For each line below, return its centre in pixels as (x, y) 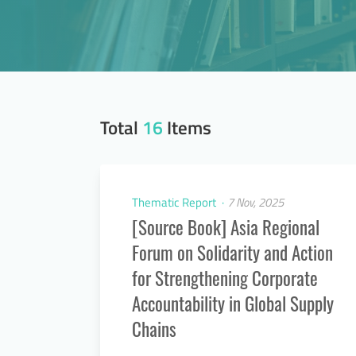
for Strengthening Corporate (225, 278)
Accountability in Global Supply (233, 304)
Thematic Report (175, 202)
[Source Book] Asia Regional (226, 227)
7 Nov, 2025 (255, 202)
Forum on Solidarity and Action (232, 253)
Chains (154, 329)
